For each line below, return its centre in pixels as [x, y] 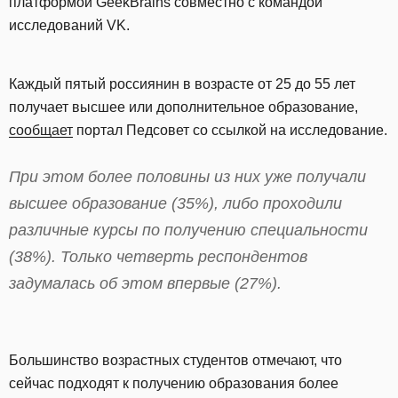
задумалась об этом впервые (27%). [145, 283]
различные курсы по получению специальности [188, 230]
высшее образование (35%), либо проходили [175, 203]
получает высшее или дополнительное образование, [183, 107]
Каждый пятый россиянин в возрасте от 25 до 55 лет [182, 84]
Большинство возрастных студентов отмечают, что [175, 360]
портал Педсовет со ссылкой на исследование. [230, 130]
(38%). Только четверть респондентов [158, 257]
